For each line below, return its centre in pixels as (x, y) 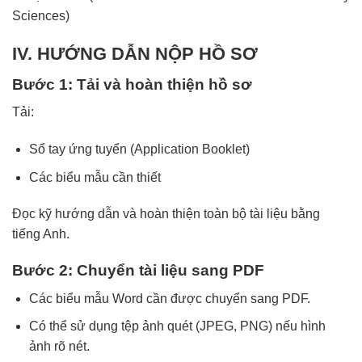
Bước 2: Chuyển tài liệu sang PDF (138, 271)
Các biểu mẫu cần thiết (95, 177)
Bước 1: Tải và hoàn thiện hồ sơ (132, 84)
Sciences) (41, 15)
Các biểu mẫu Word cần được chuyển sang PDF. (169, 298)
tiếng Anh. (41, 234)
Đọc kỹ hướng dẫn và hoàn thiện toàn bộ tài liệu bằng (166, 214)
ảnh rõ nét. (59, 347)
